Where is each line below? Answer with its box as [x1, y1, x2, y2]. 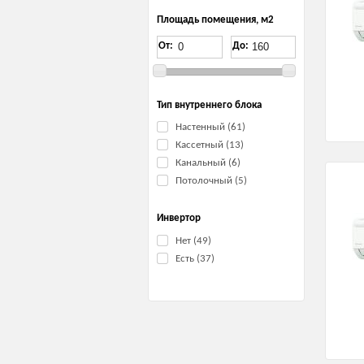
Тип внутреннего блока [157, 99, 262, 110]
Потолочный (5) [175, 175, 247, 187]
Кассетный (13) [175, 140, 244, 151]
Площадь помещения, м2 [157, 14, 274, 25]
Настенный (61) [175, 122, 245, 133]
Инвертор [157, 213, 201, 224]
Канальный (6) [175, 158, 240, 169]
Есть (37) [175, 253, 214, 265]
